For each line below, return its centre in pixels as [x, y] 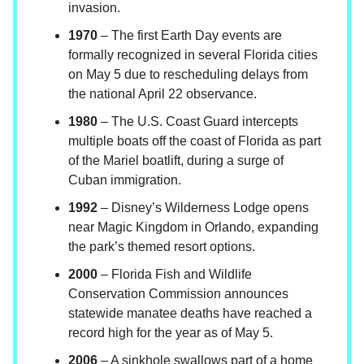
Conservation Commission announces [178, 294]
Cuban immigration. [125, 180]
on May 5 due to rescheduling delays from [188, 75]
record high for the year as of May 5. [171, 333]
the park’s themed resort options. [162, 247]
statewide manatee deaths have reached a [190, 314]
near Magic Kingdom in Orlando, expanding [193, 227]
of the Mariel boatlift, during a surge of [176, 161]
